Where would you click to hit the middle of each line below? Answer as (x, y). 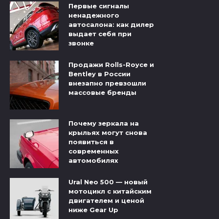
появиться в (91, 142)
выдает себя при (100, 34)
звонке (81, 43)
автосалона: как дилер (111, 25)
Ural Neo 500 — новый (108, 182)
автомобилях (93, 161)
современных (94, 151)
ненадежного (94, 15)
